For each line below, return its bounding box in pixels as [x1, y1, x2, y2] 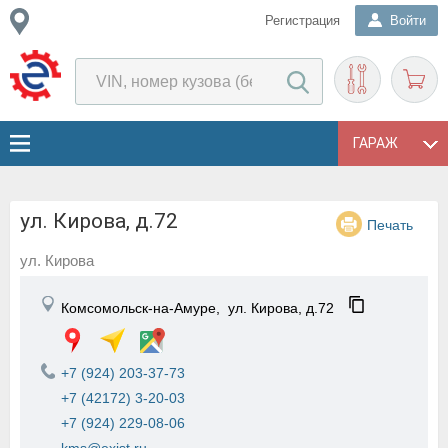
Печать [367, 217, 413, 233]
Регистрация [265, 13, 340, 28]
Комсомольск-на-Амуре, [61, 300, 228, 316]
